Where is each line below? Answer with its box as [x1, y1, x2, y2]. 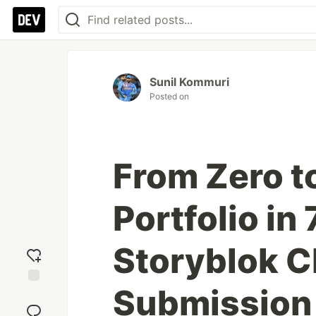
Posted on [150, 91, 189, 102]
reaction [15, 299, 53, 312]
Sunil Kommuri [150, 75, 229, 89]
